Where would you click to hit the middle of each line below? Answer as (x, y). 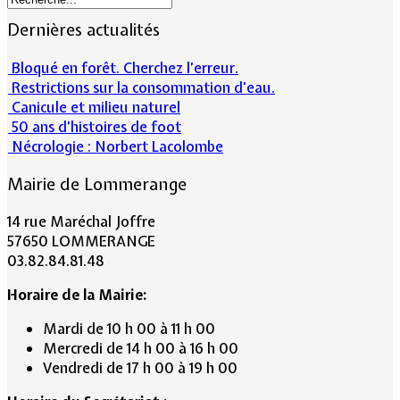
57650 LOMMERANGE (81, 242)
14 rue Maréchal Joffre (81, 222)
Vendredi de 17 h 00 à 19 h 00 (140, 368)
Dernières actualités (83, 30)
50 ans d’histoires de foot (96, 126)
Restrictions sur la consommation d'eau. (143, 87)
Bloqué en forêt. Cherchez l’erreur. (125, 67)
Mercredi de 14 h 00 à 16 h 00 (141, 349)
